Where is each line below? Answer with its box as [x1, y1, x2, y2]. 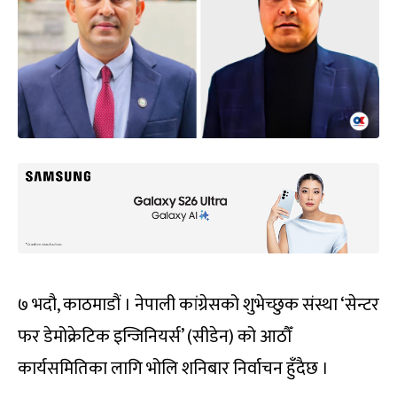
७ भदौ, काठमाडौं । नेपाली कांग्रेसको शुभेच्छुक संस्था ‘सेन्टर [18, 289, 379, 320]
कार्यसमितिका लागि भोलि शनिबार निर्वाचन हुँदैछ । [18, 353, 329, 384]
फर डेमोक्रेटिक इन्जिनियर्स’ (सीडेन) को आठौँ [18, 321, 292, 352]
